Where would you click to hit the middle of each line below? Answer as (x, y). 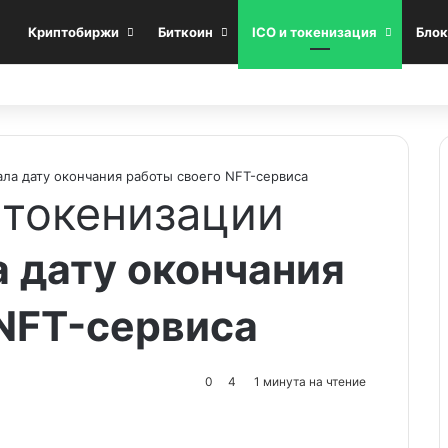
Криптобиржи (73, 32)
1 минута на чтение (308, 381)
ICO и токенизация (314, 32)
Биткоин (185, 32)
